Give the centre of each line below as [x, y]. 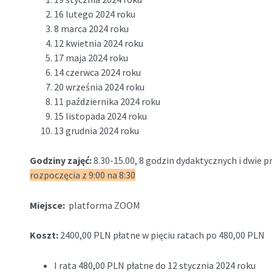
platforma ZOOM [104, 205]
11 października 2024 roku [107, 101]
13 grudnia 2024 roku [96, 130]
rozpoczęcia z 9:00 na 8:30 [82, 175]
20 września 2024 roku [99, 87]
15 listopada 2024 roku [100, 116]
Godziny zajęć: [61, 161]
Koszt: [45, 235]
